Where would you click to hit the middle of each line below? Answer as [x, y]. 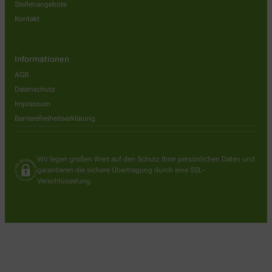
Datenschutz [35, 90]
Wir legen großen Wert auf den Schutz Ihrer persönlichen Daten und [146, 159]
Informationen [42, 59]
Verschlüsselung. [64, 181]
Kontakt [27, 19]
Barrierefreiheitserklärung [55, 119]
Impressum [32, 104]
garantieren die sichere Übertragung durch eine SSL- [121, 170]
